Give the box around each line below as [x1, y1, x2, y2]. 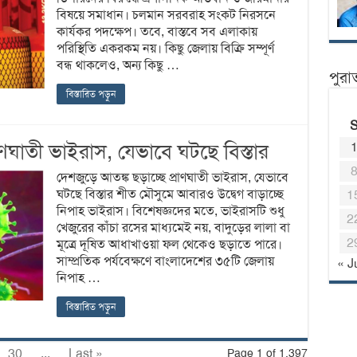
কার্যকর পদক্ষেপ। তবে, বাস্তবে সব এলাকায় [56, 23, 257, 40]
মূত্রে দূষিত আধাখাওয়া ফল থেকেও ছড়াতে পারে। [56, 236, 282, 253]
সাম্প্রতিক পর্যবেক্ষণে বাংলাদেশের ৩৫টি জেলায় [56, 253, 274, 269]
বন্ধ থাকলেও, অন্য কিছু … [56, 57, 179, 73]
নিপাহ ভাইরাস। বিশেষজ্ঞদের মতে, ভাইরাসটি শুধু [56, 202, 284, 219]
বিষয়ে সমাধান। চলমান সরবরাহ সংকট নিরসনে [56, 6, 276, 23]
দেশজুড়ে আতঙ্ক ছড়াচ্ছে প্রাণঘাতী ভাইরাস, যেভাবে [56, 169, 288, 186]
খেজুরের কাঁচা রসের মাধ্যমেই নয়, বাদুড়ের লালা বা [56, 219, 290, 236]
